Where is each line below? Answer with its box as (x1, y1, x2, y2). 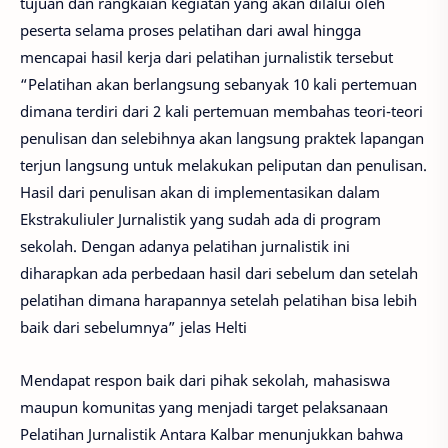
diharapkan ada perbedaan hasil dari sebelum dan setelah (20, 263, 418, 283)
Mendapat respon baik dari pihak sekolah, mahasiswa (20, 369, 390, 390)
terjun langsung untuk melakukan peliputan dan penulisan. (20, 155, 427, 175)
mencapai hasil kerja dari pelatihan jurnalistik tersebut (20, 47, 393, 67)
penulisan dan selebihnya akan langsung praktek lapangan (20, 128, 424, 148)
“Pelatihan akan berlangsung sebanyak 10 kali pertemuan (20, 74, 417, 94)
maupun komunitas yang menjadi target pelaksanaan (20, 396, 388, 417)
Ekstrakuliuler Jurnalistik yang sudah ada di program (20, 209, 381, 229)
